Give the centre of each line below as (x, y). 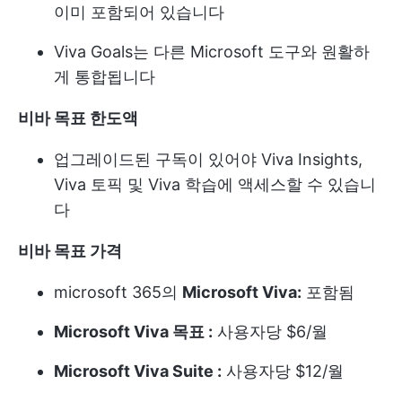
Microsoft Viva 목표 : (133, 332)
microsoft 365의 (118, 293)
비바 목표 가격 (70, 251)
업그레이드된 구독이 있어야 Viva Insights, (208, 160)
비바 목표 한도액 (78, 118)
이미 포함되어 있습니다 (139, 13)
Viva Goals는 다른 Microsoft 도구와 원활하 (212, 52)
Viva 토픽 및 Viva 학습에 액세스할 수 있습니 (215, 185)
